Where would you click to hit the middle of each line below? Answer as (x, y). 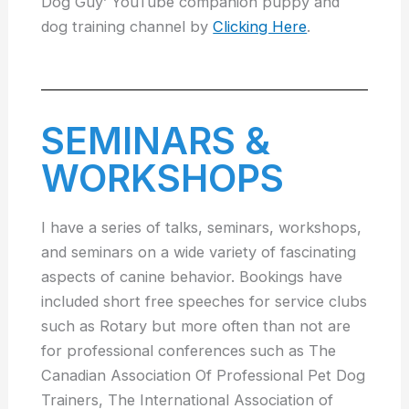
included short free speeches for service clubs (204, 301)
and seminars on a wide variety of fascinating (199, 252)
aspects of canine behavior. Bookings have (192, 276)
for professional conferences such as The (189, 350)
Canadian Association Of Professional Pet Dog (204, 375)
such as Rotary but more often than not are (196, 325)
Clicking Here (260, 26)
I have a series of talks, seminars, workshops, (202, 227)
